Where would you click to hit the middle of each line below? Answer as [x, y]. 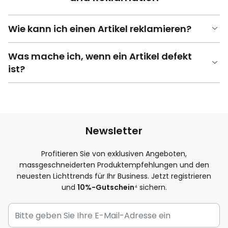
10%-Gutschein [106, 187]
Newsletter [114, 131]
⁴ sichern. [150, 187]
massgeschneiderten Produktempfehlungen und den [114, 165]
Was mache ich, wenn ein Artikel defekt [100, 56]
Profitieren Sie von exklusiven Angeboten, [114, 154]
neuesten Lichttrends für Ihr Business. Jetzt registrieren [114, 176]
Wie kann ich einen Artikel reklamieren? [100, 28]
